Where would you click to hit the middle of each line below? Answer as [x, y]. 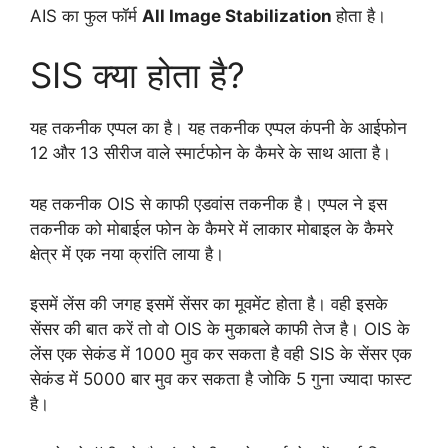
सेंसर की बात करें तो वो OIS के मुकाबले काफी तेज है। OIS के [220, 329]
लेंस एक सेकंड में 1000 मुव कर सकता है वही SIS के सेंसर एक [221, 354]
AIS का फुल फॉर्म [86, 15]
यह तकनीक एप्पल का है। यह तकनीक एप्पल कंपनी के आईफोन [218, 128]
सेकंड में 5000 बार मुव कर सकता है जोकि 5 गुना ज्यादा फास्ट [221, 379]
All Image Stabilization [239, 15]
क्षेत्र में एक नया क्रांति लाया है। [129, 253]
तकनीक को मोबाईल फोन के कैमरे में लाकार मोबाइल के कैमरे [211, 228]
